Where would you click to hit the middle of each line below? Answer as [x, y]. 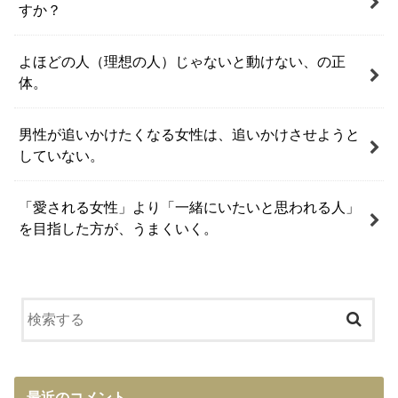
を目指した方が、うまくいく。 [119, 228]
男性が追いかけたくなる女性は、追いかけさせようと [190, 134]
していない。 [62, 155]
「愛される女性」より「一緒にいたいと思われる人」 [190, 207]
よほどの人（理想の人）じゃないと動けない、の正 [183, 61]
